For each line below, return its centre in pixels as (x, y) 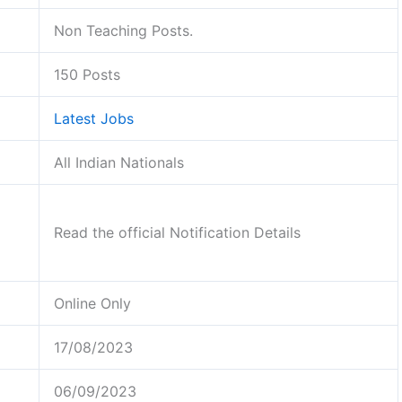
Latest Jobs (94, 118)
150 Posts (87, 74)
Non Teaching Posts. (123, 30)
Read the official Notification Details (177, 232)
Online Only (92, 303)
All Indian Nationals (119, 162)
